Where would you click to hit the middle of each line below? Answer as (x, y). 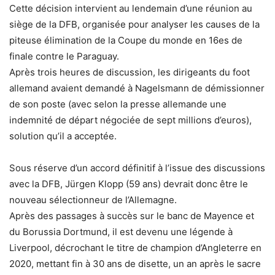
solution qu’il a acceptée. (63, 136)
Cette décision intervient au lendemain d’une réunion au (131, 8)
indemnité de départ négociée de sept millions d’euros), (130, 120)
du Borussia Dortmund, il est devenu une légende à (121, 231)
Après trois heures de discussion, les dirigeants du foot (130, 72)
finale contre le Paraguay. (64, 56)
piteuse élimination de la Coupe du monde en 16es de (126, 40)
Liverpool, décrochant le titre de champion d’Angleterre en (135, 247)
